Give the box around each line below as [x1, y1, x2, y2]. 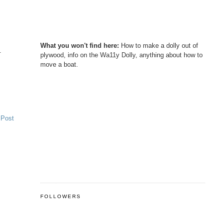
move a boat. [40, 60, 78, 68]
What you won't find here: [40, 41, 121, 49]
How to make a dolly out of [120, 41, 198, 49]
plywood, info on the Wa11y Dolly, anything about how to [40, 51, 203, 59]
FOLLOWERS [40, 193, 81, 199]
